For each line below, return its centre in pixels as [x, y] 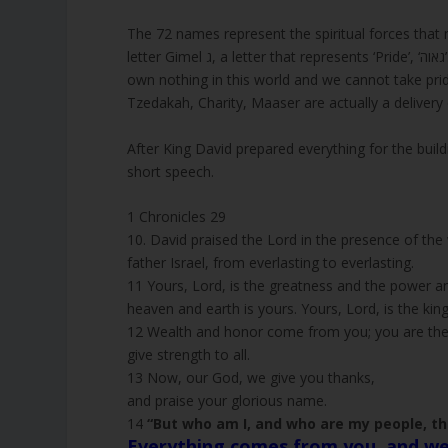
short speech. [171, 171]
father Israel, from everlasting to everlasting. [271, 262]
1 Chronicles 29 [177, 216]
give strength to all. [189, 354]
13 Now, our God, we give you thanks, [251, 377]
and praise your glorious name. [227, 400]
